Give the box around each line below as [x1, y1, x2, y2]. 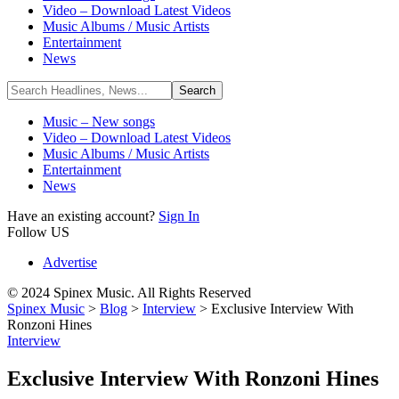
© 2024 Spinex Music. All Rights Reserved [7, 285, 251, 300]
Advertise [43, 255, 97, 270]
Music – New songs [43, 114, 155, 129]
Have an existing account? [7, 208, 159, 224]
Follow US [7, 224, 69, 240]
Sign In [159, 208, 199, 224]
